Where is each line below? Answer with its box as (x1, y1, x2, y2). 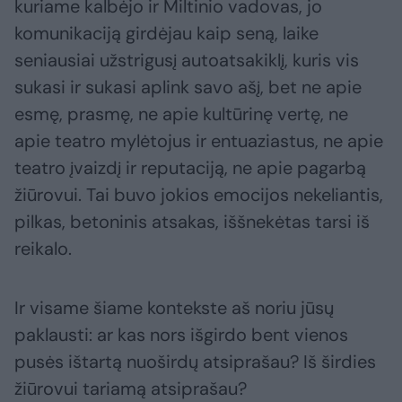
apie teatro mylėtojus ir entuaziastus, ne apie (14, 129, 383, 153)
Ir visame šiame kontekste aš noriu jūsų (14, 296, 334, 320)
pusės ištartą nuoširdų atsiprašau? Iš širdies (14, 350, 376, 374)
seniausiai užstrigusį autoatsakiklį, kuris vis (14, 48, 359, 73)
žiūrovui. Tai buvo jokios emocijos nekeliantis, (14, 183, 383, 207)
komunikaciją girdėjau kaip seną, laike (14, 22, 319, 46)
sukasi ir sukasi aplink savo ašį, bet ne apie (14, 75, 362, 100)
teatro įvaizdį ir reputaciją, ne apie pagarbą (14, 156, 366, 180)
